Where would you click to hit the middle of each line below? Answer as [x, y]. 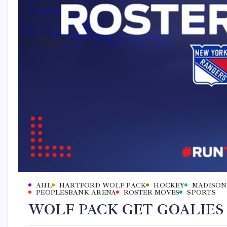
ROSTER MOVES [152, 192]
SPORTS [201, 192]
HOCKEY [169, 185]
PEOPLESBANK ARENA [76, 192]
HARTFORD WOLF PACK [103, 185]
